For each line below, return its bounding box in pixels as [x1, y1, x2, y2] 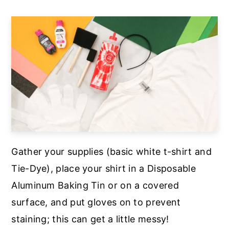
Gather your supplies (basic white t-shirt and [11, 146, 212, 157]
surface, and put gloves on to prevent [11, 196, 181, 208]
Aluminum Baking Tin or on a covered [11, 179, 179, 191]
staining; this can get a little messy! [11, 213, 169, 224]
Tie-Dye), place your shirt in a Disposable [11, 163, 196, 174]
